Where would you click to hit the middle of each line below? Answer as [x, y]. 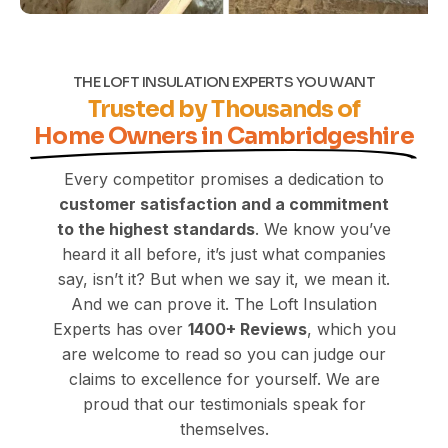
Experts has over [120, 328]
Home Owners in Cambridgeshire [224, 136]
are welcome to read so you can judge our [224, 353]
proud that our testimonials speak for [224, 403]
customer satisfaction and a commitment [224, 203]
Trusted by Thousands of [224, 109]
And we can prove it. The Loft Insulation [224, 303]
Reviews [273, 328]
